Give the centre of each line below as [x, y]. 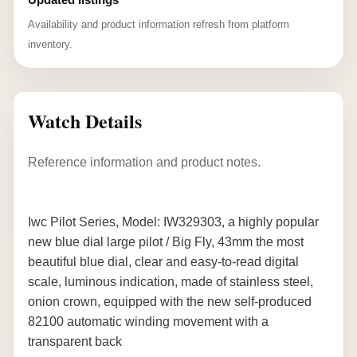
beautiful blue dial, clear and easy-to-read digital [163, 261]
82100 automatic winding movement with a [148, 321]
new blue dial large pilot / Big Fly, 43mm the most [166, 241]
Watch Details [85, 121]
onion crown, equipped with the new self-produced [170, 301]
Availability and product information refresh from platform [159, 24]
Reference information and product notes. [144, 162]
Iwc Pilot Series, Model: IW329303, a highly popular [173, 222]
